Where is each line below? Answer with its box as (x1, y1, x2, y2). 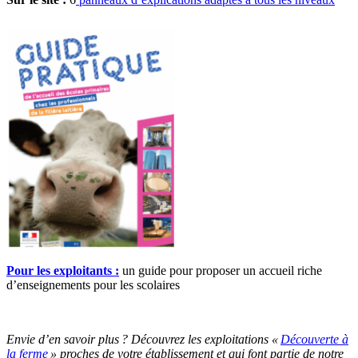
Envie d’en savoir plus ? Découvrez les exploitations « (6, 332, 280, 346)
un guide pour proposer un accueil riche (119, 263, 322, 277)
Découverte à (280, 332, 348, 346)
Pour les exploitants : (6, 263, 119, 277)
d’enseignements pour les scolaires (6, 277, 180, 292)
